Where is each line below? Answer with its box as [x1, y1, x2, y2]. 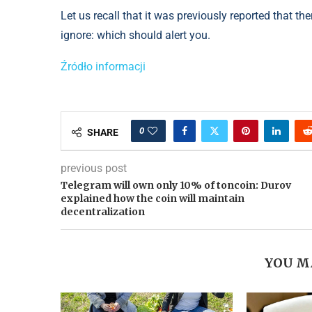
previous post [61, 162, 127, 175]
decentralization [61, 205, 145, 219]
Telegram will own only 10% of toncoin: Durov [61, 179, 291, 192]
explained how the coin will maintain [61, 192, 244, 205]
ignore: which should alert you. [61, 29, 210, 42]
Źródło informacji [61, 60, 146, 74]
